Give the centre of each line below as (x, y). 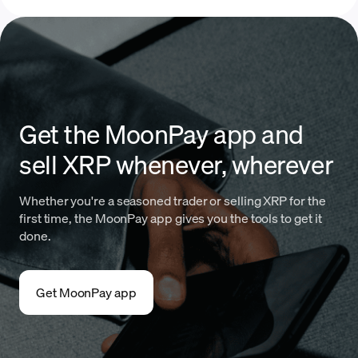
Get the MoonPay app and (161, 134)
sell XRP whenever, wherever (177, 164)
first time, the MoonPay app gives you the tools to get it (171, 218)
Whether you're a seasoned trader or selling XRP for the (173, 201)
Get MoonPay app (86, 292)
